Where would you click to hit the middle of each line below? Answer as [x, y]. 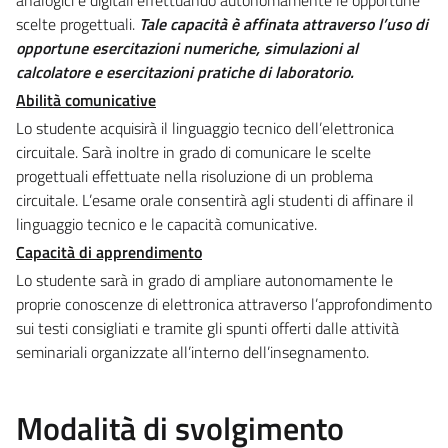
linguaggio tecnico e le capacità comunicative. [166, 223]
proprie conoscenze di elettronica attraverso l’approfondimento [224, 303]
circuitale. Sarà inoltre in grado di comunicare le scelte [193, 151]
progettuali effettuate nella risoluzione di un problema [194, 175]
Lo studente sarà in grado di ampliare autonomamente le [204, 279]
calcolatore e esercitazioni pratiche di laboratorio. [185, 71]
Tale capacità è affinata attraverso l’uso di [283, 23]
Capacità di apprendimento [109, 251]
